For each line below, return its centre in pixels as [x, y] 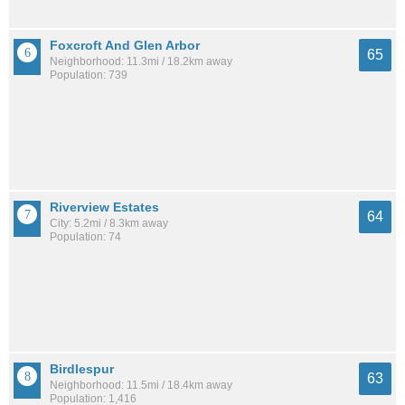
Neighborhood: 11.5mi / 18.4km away [141, 385]
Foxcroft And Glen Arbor [125, 46]
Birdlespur [82, 368]
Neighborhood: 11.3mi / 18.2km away [141, 62]
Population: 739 [89, 75]
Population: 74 [85, 236]
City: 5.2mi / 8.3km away [109, 223]
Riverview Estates [104, 207]
